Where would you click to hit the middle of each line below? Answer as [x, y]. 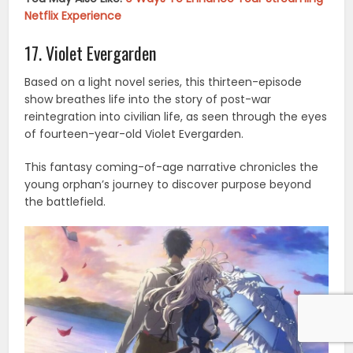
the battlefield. [65, 202]
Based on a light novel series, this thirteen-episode [163, 82]
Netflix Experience [73, 16]
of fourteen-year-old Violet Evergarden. [134, 134]
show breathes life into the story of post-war [148, 100]
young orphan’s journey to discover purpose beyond [168, 185]
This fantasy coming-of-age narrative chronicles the [172, 167]
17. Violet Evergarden [91, 53]
